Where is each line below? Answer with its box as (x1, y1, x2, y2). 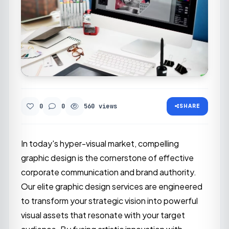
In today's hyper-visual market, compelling (21, 138, 179, 149)
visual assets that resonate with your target (21, 209, 185, 220)
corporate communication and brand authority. (21, 166, 196, 177)
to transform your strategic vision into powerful (21, 195, 198, 206)
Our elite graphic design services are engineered (21, 180, 202, 192)
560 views (83, 102, 118, 110)
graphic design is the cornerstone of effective (21, 152, 194, 163)
